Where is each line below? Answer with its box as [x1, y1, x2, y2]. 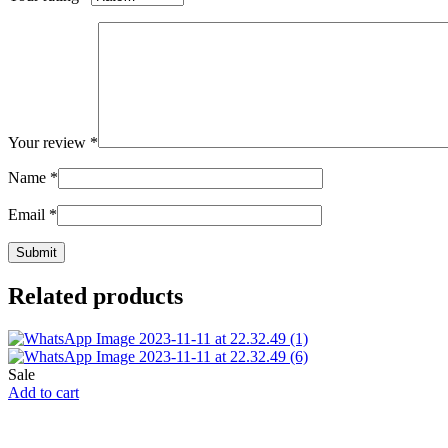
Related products [8, 282, 183, 309]
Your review [8, 133, 90, 151]
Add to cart [8, 383, 79, 401]
